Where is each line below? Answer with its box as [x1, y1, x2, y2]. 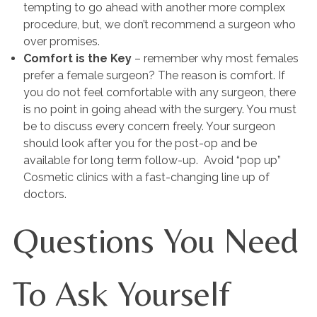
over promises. [23, 35, 100, 48]
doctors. [23, 188, 67, 201]
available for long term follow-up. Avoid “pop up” [23, 154, 281, 167]
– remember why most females [132, 52, 299, 65]
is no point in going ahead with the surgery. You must [23, 103, 296, 116]
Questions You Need [13, 220, 299, 260]
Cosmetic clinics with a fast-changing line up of [23, 171, 270, 184]
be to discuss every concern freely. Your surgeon [23, 120, 275, 133]
